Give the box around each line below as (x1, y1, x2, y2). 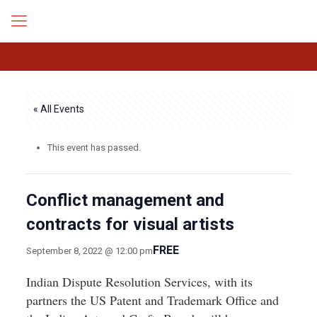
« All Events (33, 103, 84, 115)
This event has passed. (47, 142, 141, 153)
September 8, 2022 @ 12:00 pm (25, 245, 153, 256)
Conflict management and (25, 190, 224, 210)
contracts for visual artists (25, 214, 234, 234)
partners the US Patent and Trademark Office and (25, 292, 279, 309)
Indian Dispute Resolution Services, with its (25, 273, 253, 290)
